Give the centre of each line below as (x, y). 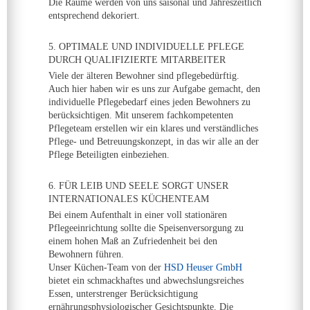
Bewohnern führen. (86, 254)
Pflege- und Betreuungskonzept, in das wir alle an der (154, 142)
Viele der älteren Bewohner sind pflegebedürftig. (144, 76)
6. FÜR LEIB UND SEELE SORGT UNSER (138, 186)
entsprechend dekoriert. (94, 16)
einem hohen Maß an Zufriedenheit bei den (133, 241)
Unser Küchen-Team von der (106, 267)
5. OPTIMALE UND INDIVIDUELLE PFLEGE (146, 47)
